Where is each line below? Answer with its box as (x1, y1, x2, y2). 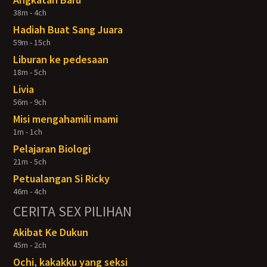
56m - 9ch (13, 97, 47, 107)
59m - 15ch (13, 37, 51, 48)
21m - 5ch (13, 156, 47, 167)
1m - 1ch (13, 126, 43, 137)
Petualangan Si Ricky (13, 172, 110, 185)
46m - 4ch (13, 186, 47, 197)
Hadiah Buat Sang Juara (13, 23, 123, 36)
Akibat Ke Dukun (13, 225, 89, 239)
